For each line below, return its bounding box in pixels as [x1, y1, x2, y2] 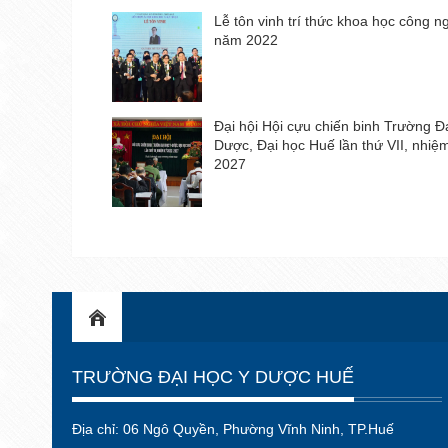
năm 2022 [214, 32, 278, 49]
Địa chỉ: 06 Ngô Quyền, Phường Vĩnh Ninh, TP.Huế [72, 421, 394, 438]
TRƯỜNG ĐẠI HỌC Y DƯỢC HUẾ [72, 367, 354, 388]
